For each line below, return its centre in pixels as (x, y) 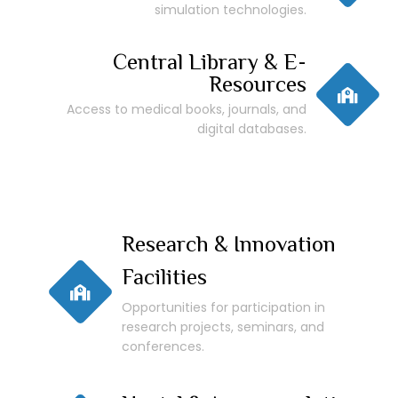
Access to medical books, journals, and (187, 110)
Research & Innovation (229, 244)
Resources (258, 84)
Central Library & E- (210, 62)
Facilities (164, 277)
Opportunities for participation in (223, 308)
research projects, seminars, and (223, 327)
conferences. (163, 347)
